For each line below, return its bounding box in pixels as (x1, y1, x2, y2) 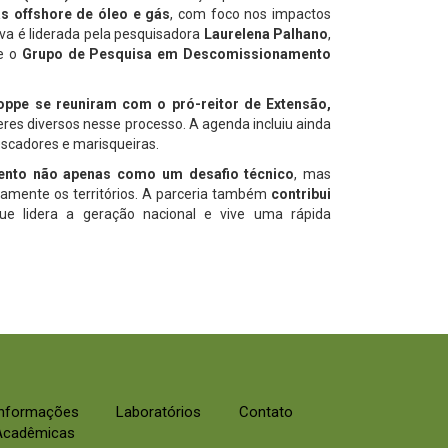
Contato (238, 403, 293, 422)
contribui (271, 186, 332, 203)
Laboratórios (116, 403, 201, 422)
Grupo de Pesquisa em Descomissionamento (21, 46, 332, 63)
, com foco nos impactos (170, 6, 332, 23)
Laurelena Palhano (200, 26, 329, 43)
